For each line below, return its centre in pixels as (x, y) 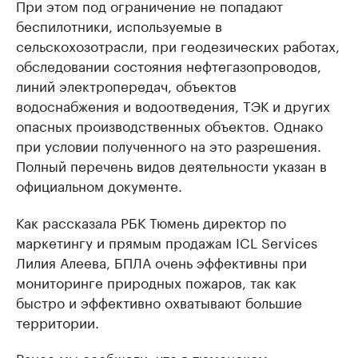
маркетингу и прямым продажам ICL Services (167, 242)
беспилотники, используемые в (119, 25)
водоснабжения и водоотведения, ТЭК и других (173, 105)
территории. (58, 322)
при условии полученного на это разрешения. (169, 145)
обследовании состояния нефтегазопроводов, (169, 65)
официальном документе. (99, 185)
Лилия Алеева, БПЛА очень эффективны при (161, 262)
